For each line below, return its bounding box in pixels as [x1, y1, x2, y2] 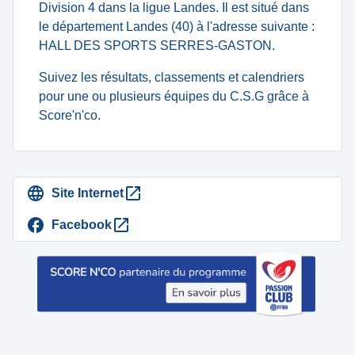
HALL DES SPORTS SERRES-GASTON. [39, 39, 275, 52]
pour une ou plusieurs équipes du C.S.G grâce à [39, 90, 309, 103]
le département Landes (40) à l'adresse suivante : [39, 20, 315, 33]
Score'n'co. [39, 109, 101, 122]
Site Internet [52, 186, 124, 200]
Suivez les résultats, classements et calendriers [39, 71, 304, 84]
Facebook [52, 218, 112, 231]
